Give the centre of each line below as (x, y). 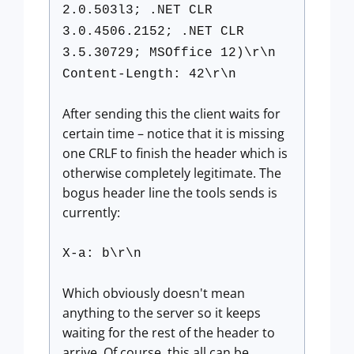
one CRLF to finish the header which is (175, 153)
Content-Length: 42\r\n (149, 74)
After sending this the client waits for (171, 114)
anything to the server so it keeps (162, 313)
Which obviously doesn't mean (154, 293)
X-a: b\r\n (102, 254)
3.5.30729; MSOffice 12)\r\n (169, 53)
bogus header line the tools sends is (170, 193)
